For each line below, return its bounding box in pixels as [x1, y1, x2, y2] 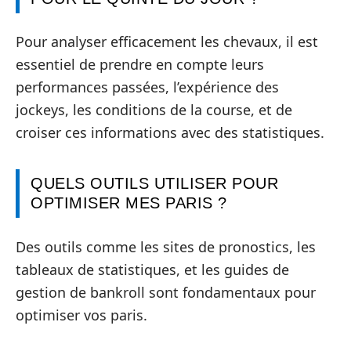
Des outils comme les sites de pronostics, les [16, 237, 316, 256]
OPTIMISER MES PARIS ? [31, 194, 227, 212]
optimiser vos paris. [16, 305, 147, 324]
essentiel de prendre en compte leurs [16, 55, 264, 74]
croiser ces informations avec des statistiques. [16, 123, 324, 143]
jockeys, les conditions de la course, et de [16, 100, 292, 120]
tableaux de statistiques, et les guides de [16, 259, 289, 279]
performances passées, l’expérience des [16, 78, 279, 97]
